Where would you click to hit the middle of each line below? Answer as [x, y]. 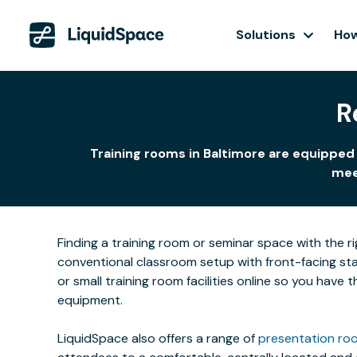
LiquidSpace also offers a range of [158, 338]
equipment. [90, 300]
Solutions [266, 35]
